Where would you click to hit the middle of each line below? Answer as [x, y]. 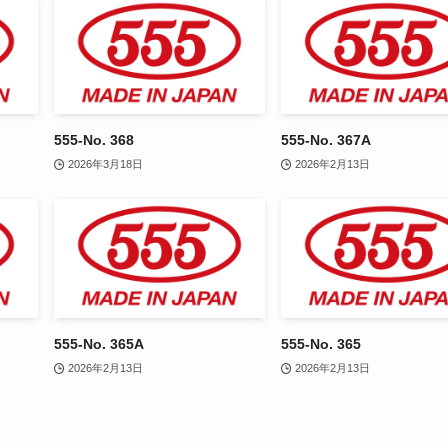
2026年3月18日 [105, 164]
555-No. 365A [99, 343]
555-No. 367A [326, 140]
